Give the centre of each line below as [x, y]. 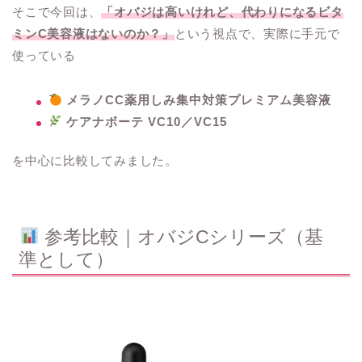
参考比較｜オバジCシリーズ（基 [182, 236]
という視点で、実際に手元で [257, 34]
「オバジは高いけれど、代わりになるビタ [222, 12]
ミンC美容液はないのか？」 [93, 34]
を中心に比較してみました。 [95, 160]
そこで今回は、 [57, 12]
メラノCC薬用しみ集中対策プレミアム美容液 [197, 100]
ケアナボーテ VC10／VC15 [145, 121]
